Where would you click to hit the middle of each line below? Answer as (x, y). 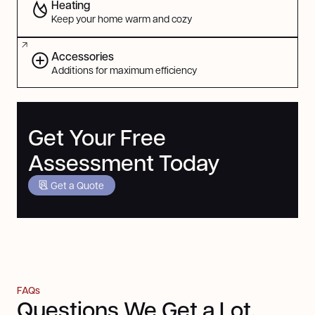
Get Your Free (97, 137)
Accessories (83, 56)
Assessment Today (124, 162)
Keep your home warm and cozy (122, 19)
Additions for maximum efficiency (124, 69)
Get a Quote (77, 185)
